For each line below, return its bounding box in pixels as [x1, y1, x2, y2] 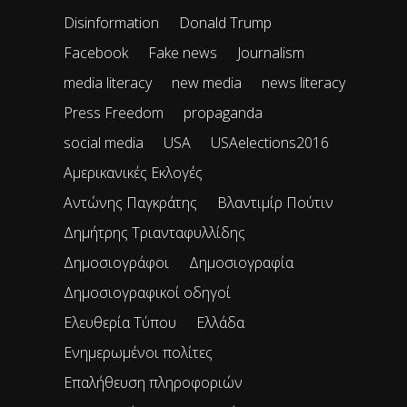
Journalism [237, 42, 304, 63]
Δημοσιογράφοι [64, 252, 169, 273]
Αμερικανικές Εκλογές [64, 162, 203, 183]
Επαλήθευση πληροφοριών [64, 372, 243, 392]
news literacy [262, 72, 345, 93]
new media [172, 72, 242, 93]
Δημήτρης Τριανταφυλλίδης [64, 222, 245, 243]
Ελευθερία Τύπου [64, 312, 176, 333]
